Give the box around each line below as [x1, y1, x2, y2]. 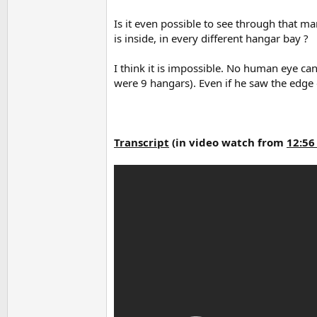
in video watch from [175, 134, 287, 149]
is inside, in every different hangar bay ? [114, 30, 309, 45]
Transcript [114, 134, 169, 149]
